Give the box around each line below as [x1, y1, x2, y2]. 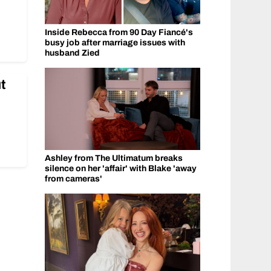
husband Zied [44, 48, 100, 58]
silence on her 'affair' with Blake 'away [44, 163, 197, 173]
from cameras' [44, 174, 102, 183]
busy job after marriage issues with [44, 38, 185, 48]
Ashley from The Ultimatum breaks [44, 153, 183, 163]
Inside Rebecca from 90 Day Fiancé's [44, 28, 193, 38]
